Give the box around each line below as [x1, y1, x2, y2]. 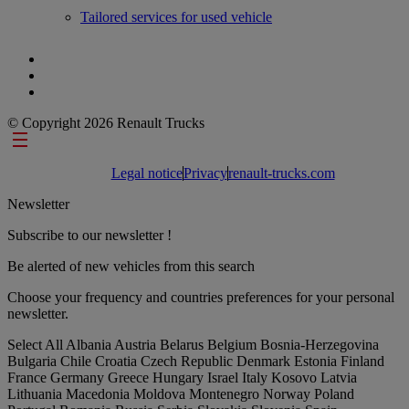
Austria [114, 336, 160, 352]
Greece [108, 369, 152, 385]
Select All [7, 336, 66, 352]
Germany [50, 369, 108, 385]
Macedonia [66, 385, 133, 402]
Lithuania [7, 385, 66, 402]
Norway [263, 385, 314, 402]
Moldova [133, 385, 189, 402]
